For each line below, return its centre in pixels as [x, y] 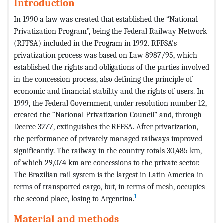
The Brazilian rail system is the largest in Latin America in [109, 174]
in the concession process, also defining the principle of [103, 79]
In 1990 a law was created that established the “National [106, 19]
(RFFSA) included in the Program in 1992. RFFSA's [95, 43]
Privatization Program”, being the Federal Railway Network [110, 31]
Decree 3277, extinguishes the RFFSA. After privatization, [106, 126]
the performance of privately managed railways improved [108, 138]
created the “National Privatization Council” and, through [108, 114]
